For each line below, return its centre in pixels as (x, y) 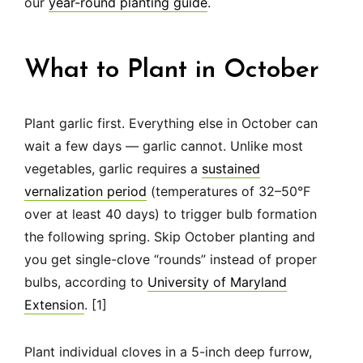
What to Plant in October (172, 71)
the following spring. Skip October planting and (170, 237)
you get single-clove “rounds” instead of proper (171, 260)
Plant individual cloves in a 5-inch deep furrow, (168, 352)
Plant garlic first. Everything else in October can (171, 124)
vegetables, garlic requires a (113, 169)
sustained (231, 169)
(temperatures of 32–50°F (228, 192)
